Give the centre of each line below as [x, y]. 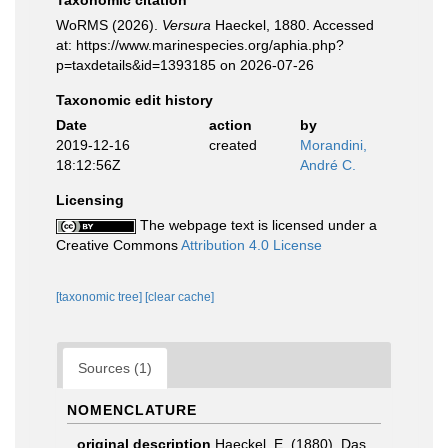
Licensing [90, 200]
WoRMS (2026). [109, 25]
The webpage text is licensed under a [256, 225]
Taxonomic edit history [134, 100]
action [230, 125]
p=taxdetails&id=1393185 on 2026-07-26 [185, 65]
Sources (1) [115, 368]
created [232, 145]
